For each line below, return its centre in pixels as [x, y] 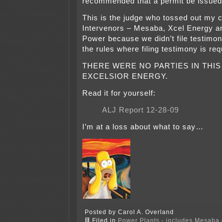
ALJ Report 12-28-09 [140, 110]
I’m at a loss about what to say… [143, 127]
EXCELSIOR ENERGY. [125, 77]
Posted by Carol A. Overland [129, 212]
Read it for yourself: [119, 93]
